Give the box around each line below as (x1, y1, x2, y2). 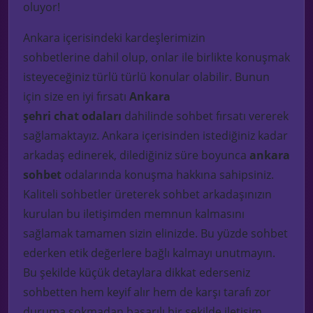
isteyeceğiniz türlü (23, 69, 121, 85)
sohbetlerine (23, 50, 93, 66)
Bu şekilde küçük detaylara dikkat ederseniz (23, 265, 250, 281)
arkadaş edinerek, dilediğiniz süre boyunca (23, 147, 249, 163)
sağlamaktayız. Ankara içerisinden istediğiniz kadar (23, 128, 288, 144)
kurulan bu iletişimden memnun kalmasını (23, 206, 245, 222)
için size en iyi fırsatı (23, 89, 129, 105)
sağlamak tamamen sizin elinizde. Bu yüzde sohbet (23, 226, 288, 242)
